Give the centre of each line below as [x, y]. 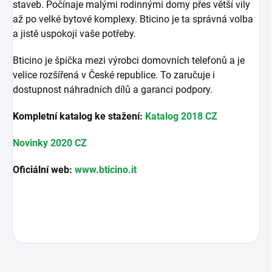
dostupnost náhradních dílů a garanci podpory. [113, 90]
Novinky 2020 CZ [50, 143]
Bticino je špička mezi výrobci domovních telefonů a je [129, 61]
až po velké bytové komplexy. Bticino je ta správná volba [133, 19]
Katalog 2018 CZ [181, 117]
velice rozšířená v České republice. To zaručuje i [114, 75]
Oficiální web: [44, 170]
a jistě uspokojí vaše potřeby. [74, 34]
